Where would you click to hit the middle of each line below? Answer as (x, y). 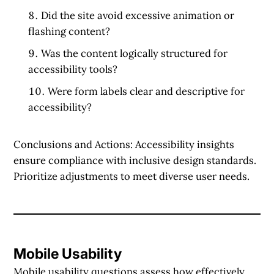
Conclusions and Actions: (75, 144)
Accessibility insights (185, 144)
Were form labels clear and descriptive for (146, 91)
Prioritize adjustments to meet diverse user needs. (132, 176)
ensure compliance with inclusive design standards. (135, 160)
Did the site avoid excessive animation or (138, 15)
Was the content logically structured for (135, 53)
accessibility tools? (73, 69)
